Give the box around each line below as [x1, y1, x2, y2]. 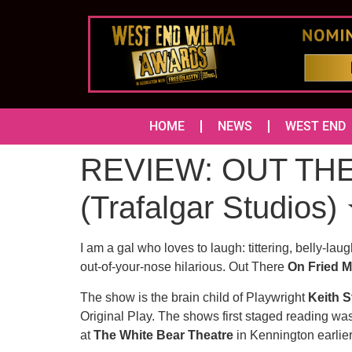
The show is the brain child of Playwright [80, 290, 308, 304]
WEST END [285, 119, 346, 134]
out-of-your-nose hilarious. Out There [80, 260, 288, 274]
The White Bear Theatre [93, 328, 233, 342]
